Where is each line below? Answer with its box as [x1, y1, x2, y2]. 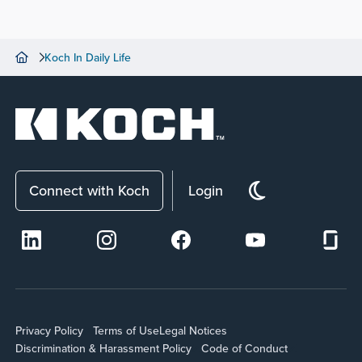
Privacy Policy [15, 322, 84, 339]
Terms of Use [93, 322, 160, 339]
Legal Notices [159, 322, 228, 339]
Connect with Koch [29, 180, 150, 200]
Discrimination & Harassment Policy [15, 340, 192, 356]
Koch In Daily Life [44, 49, 132, 66]
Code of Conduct [201, 340, 288, 356]
